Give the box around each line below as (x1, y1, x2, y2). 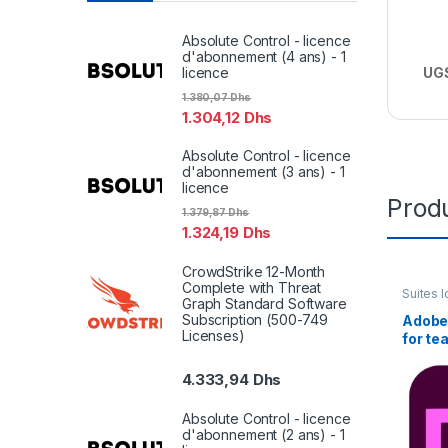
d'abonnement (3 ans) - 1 (182, 163, 345, 181)
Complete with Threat (182, 278, 322, 296)
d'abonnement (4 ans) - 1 (182, 48, 346, 66)
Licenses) (182, 326, 245, 344)
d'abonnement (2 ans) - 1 (182, 425, 345, 443)
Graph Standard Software (182, 294, 347, 312)
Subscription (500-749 (182, 310, 329, 328)
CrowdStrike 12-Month (182, 262, 326, 280)
